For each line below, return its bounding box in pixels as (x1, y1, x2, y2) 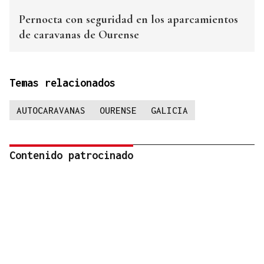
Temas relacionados (9, 77, 115, 90)
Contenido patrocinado (9, 149, 133, 162)
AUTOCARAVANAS (16, 105, 85, 116)
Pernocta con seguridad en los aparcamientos (19, 12, 238, 27)
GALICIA (151, 105, 188, 116)
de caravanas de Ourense (19, 28, 139, 42)
